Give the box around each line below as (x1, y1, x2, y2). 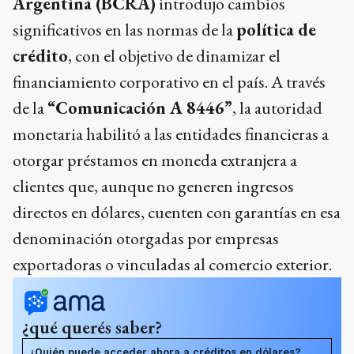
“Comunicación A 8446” (47, 96, 232, 120)
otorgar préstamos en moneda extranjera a (13, 149, 297, 172)
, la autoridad (232, 96, 322, 120)
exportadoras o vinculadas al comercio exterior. (13, 253, 332, 277)
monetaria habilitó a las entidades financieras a (13, 122, 329, 146)
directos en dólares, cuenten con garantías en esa (13, 201, 341, 224)
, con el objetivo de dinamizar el (68, 44, 281, 68)
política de (236, 18, 316, 42)
